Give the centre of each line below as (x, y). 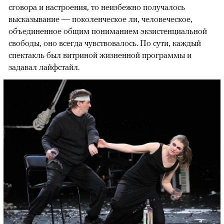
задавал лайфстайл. (44, 67)
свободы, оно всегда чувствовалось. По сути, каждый (105, 43)
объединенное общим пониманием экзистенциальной (108, 31)
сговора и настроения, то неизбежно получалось (97, 7)
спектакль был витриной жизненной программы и (100, 55)
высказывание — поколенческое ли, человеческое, (100, 19)
